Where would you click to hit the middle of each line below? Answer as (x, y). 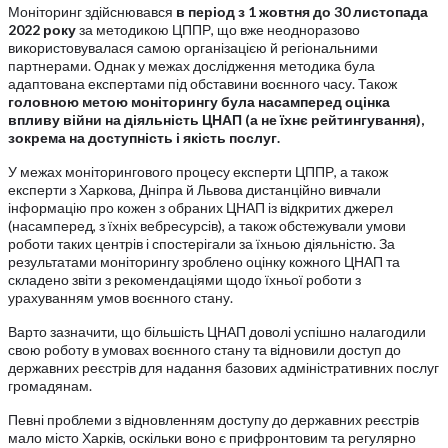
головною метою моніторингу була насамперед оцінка (199, 101)
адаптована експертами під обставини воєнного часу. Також (202, 83)
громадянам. (50, 385)
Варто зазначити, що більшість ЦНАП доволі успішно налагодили (217, 331)
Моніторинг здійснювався (92, 11)
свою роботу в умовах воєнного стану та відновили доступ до (204, 349)
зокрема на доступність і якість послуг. (144, 137)
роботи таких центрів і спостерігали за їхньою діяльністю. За (201, 243)
